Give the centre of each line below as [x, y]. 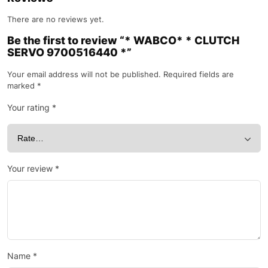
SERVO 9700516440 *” [69, 53]
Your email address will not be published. [84, 74]
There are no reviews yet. [56, 19]
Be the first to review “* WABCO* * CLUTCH [123, 41]
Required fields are [199, 74]
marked [22, 86]
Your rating [30, 108]
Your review [31, 169]
